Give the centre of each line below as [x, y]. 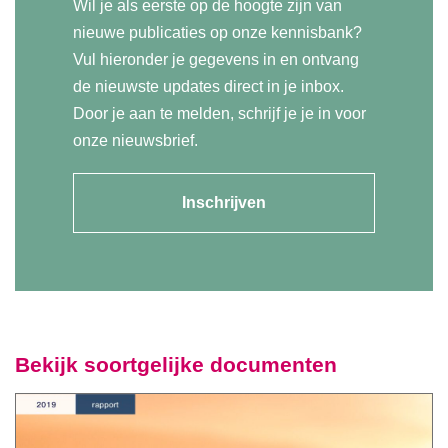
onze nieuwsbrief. [135, 141]
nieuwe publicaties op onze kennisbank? [217, 33]
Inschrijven [224, 203]
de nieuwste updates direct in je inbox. [208, 87]
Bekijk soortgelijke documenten [176, 365]
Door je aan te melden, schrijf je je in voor [219, 114]
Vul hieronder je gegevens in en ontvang [215, 60]
